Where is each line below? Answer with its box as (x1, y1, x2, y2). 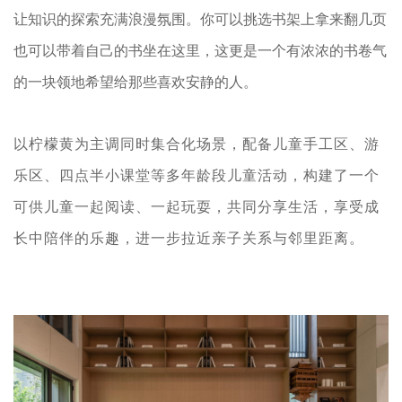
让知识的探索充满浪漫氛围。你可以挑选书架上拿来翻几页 (13, 11, 387, 27)
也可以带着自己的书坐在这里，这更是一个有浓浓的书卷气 (13, 42, 387, 58)
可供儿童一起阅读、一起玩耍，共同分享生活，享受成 (13, 198, 380, 214)
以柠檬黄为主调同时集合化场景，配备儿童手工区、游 (13, 135, 380, 152)
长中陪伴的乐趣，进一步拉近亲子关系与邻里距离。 (13, 230, 364, 246)
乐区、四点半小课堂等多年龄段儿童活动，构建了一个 (13, 167, 380, 183)
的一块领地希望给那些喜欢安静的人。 (13, 74, 258, 90)
